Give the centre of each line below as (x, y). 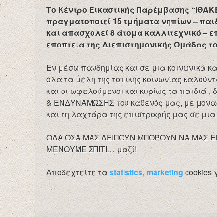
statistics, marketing (146, 172)
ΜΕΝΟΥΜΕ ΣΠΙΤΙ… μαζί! (92, 149)
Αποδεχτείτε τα (78, 172)
